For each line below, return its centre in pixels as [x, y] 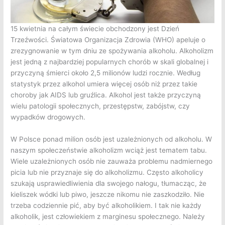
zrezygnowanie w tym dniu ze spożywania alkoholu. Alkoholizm [112, 51]
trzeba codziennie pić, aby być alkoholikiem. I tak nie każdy [106, 206]
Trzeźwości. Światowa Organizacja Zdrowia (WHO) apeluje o [108, 40]
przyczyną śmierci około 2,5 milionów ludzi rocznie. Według [106, 73]
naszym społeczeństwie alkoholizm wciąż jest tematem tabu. [109, 150]
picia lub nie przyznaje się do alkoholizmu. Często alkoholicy [107, 173]
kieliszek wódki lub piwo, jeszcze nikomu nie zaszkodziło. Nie [108, 195]
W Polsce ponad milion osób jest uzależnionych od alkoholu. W [111, 139]
